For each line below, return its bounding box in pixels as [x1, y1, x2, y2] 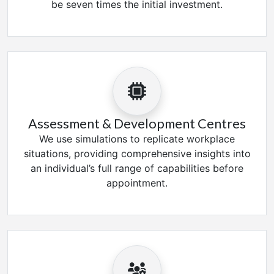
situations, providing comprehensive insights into [23, 147, 251, 160]
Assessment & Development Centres [28, 116, 246, 131]
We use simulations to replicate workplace [39, 133, 235, 145]
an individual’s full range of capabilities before [31, 162, 243, 174]
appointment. [106, 177, 168, 189]
